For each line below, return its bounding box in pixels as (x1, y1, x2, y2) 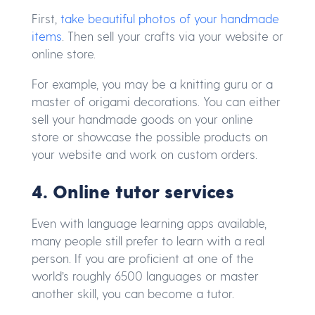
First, (32, 11, 60, 25)
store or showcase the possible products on (32, 129, 268, 143)
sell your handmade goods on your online (32, 111, 253, 126)
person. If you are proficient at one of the (32, 251, 254, 266)
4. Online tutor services (32, 180, 234, 202)
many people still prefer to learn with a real (32, 233, 264, 248)
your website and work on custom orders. (32, 146, 257, 161)
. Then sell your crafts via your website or (62, 28, 283, 43)
